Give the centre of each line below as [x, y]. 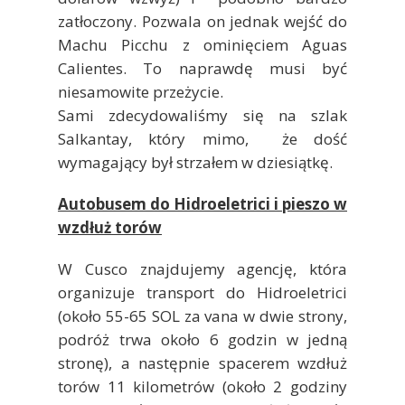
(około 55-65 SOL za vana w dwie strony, [202, 316]
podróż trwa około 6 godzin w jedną [202, 339]
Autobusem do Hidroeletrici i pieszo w [202, 203]
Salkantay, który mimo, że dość [202, 138]
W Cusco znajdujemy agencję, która [202, 268]
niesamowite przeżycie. [141, 91]
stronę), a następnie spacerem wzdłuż [202, 363]
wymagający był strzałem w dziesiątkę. [195, 162]
